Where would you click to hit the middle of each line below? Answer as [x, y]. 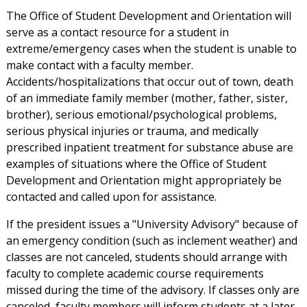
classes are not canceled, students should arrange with [146, 257]
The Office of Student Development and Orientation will [148, 16]
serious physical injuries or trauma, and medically [132, 131]
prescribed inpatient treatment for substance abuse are [149, 148]
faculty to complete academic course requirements [135, 274]
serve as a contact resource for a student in [117, 33]
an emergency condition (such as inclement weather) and [151, 241]
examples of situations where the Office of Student [136, 164]
